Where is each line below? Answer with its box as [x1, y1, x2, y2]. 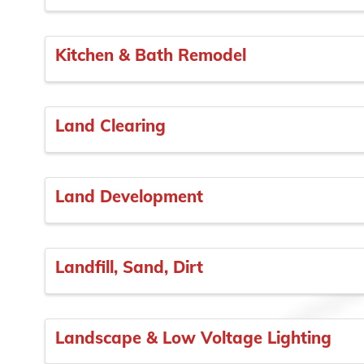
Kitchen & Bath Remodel [55, 45, 246, 66]
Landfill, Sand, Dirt [55, 256, 203, 277]
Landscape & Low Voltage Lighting [55, 327, 331, 348]
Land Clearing [55, 115, 166, 136]
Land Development [55, 185, 203, 206]
